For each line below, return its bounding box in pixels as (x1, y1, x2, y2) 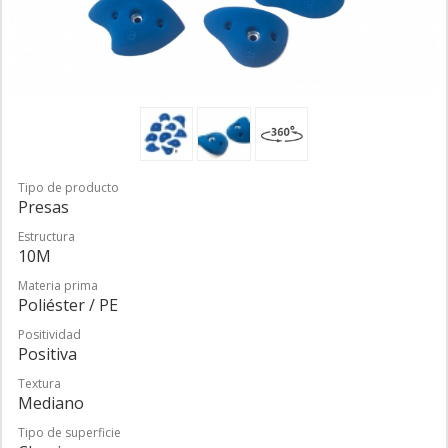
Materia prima (18, 276, 98, 294)
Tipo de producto (18, 178, 119, 196)
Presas (18, 195, 69, 218)
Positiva (18, 342, 77, 365)
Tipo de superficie (18, 423, 121, 441)
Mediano (18, 391, 84, 414)
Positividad (18, 325, 81, 343)
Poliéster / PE (18, 293, 118, 316)
